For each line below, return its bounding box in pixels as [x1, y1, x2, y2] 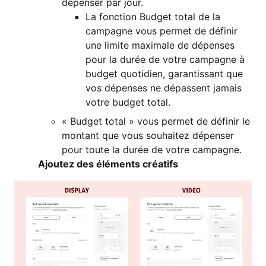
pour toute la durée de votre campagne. [62, 143, 242, 156]
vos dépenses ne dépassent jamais [85, 81, 242, 94]
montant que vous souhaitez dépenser [62, 129, 234, 141]
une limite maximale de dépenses [85, 39, 235, 51]
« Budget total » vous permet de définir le [62, 115, 250, 127]
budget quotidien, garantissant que [85, 67, 243, 80]
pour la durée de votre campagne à [85, 53, 245, 65]
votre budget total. [85, 96, 170, 108]
